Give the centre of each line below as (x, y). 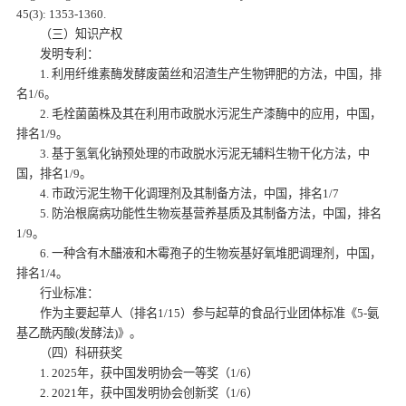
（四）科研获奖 (82, 353)
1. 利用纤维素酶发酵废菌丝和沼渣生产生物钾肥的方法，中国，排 (211, 73)
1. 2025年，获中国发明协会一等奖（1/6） (150, 372)
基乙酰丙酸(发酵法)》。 (79, 333)
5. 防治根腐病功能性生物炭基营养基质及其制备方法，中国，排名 (211, 213)
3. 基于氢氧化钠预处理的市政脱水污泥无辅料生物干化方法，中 (205, 153)
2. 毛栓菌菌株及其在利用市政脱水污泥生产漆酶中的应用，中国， (211, 113)
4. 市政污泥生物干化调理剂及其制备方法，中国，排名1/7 (190, 193)
